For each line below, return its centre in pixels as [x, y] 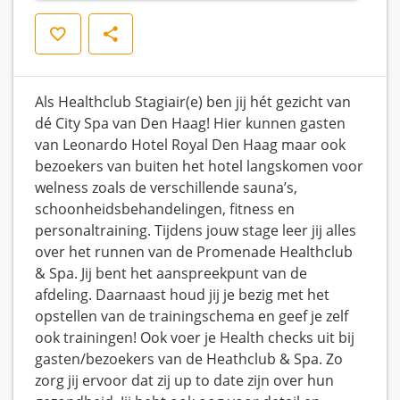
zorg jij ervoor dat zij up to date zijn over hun [184, 381]
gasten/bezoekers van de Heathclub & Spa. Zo [189, 359]
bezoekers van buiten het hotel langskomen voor [199, 167]
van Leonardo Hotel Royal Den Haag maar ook [190, 145]
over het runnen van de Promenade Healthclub [194, 252]
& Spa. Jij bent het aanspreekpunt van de [171, 274]
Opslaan [63, 33]
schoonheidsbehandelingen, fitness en [165, 209]
